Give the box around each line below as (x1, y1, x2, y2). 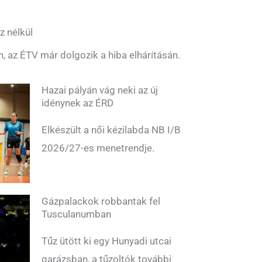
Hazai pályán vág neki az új (42, 84, 158, 96)
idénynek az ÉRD (42, 97, 113, 109)
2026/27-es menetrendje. (42, 142, 154, 154)
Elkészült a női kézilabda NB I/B (42, 124, 181, 136)
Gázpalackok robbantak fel (42, 195, 160, 208)
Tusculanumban (42, 208, 111, 220)
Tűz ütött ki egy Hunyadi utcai (42, 235, 171, 247)
